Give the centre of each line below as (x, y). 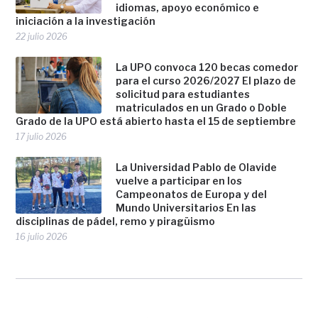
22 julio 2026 (42, 37)
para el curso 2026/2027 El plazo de (206, 81)
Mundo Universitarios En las (186, 208)
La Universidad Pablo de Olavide (197, 168)
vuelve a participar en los (179, 181)
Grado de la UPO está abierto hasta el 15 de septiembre (156, 121)
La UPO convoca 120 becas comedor (207, 67)
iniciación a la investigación (86, 21)
